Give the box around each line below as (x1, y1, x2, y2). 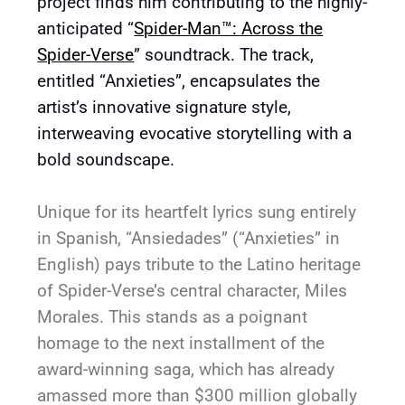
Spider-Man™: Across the (134, 17, 324, 39)
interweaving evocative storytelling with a (37, 122, 353, 144)
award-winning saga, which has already (37, 358, 335, 380)
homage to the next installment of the (37, 332, 325, 353)
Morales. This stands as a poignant (37, 306, 308, 327)
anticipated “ (37, 17, 135, 39)
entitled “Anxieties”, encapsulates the (37, 70, 321, 91)
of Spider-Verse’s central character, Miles (37, 279, 348, 301)
